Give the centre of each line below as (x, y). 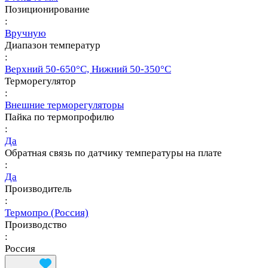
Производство (36, 224)
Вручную (25, 33)
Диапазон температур (53, 45)
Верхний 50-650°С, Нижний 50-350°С (88, 69)
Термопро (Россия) (47, 212)
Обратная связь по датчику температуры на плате (113, 153)
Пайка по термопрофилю (60, 117)
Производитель (38, 188)
